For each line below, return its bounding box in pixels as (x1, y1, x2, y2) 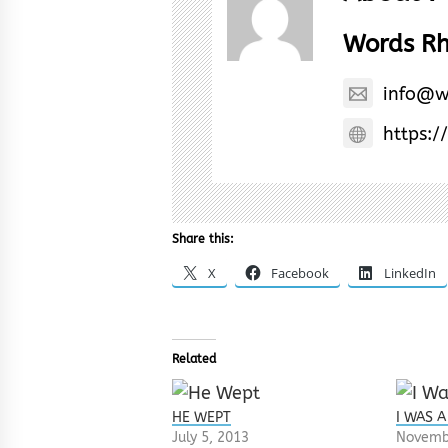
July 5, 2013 (172, 428, 249, 446)
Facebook (271, 263, 329, 282)
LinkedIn (384, 263, 436, 282)
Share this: (172, 231, 234, 246)
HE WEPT (172, 408, 231, 426)
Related (172, 351, 216, 366)
